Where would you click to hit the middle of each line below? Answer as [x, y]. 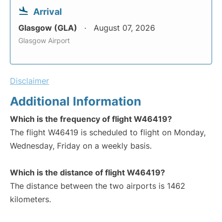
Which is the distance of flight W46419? [87, 172]
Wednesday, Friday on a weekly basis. [81, 146]
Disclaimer [29, 81]
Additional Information [76, 101]
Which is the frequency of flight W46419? [91, 119]
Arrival [48, 12]
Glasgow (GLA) [49, 28]
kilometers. [30, 199]
